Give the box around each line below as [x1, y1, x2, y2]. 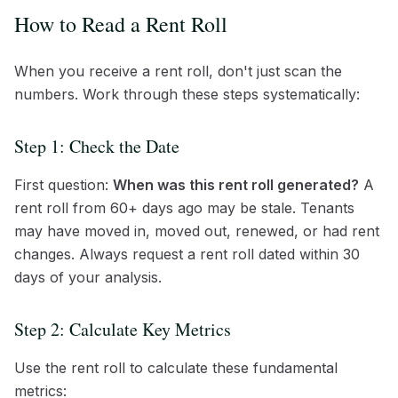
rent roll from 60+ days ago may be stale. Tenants [14, 198, 354, 217]
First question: [14, 175, 113, 194]
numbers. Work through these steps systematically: [14, 84, 360, 103]
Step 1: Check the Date [14, 133, 179, 158]
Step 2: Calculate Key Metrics [14, 316, 231, 341]
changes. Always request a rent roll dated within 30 [14, 244, 360, 263]
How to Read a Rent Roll [14, 9, 227, 38]
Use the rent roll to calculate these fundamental [14, 358, 338, 377]
